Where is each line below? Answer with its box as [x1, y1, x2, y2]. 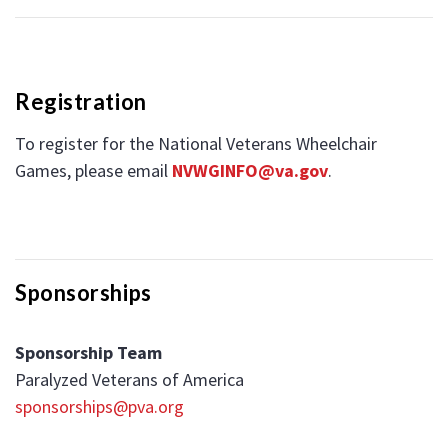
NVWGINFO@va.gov [172, 158, 328, 182]
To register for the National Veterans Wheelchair [15, 131, 377, 155]
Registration [15, 87, 147, 115]
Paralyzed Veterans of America [15, 367, 244, 391]
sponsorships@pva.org [15, 394, 184, 418]
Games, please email [15, 158, 172, 182]
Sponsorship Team [15, 340, 162, 364]
